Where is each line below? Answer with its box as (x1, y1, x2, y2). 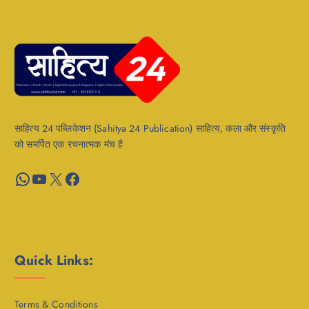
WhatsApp (14, 166, 24, 190)
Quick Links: (14, 250, 93, 270)
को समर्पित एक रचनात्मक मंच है (14, 137, 123, 152)
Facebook (63, 166, 72, 190)
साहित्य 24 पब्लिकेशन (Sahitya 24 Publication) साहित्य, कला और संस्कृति (14, 121, 286, 136)
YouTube (30, 166, 39, 190)
